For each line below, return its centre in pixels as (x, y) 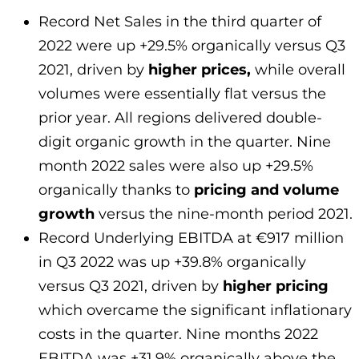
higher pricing (274, 286)
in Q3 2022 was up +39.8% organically (172, 262)
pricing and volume (264, 190)
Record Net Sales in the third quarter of (180, 22)
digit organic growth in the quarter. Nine (185, 142)
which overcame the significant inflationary (195, 311)
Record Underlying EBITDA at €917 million (191, 238)
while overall (298, 70)
